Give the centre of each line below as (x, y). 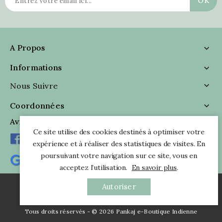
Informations (36, 67)
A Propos (28, 47)
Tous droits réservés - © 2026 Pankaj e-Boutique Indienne (111, 211)
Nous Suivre (34, 85)
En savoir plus (154, 167)
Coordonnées (37, 106)
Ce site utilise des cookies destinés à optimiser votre (119, 132)
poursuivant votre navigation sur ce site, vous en (119, 156)
